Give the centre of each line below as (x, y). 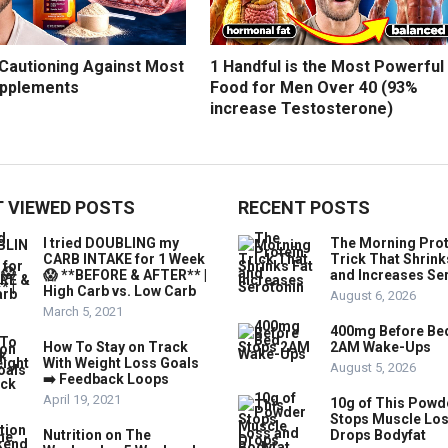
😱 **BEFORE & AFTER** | (125, 275)
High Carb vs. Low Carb (119, 291)
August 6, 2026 (373, 296)
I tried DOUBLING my (111, 243)
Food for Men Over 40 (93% (314, 88)
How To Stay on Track (115, 347)
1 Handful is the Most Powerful (327, 67)
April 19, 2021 (82, 400)
